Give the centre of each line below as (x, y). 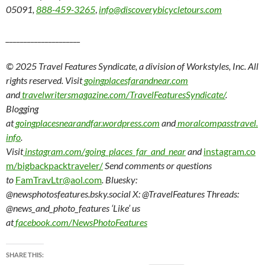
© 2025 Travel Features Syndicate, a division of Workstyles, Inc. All (132, 66)
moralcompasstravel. (217, 123)
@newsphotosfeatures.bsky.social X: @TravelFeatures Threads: (122, 194)
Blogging (22, 109)
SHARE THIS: (25, 255)
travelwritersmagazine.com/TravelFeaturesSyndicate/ (123, 94)
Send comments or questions (157, 165)
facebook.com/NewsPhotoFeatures (81, 222)
